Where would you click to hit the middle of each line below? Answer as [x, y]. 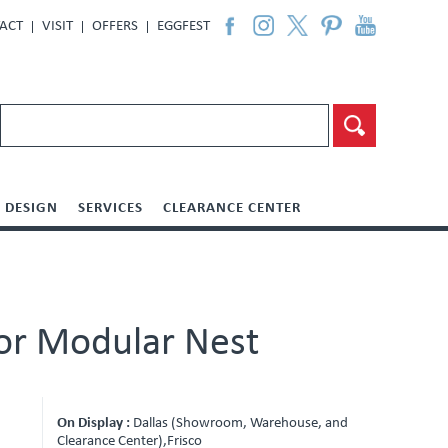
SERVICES [110, 208]
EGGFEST [183, 26]
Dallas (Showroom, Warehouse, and [240, 423]
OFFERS [115, 26]
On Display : [94, 423]
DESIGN [31, 208]
